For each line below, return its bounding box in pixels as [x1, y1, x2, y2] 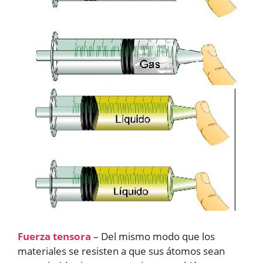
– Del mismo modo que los [91, 230, 215, 244]
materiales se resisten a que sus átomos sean [18, 244, 225, 258]
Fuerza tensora [18, 230, 91, 244]
